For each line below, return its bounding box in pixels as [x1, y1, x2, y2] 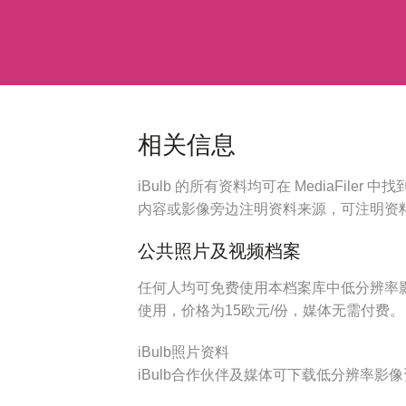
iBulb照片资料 [138, 344, 229, 361]
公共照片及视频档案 [138, 240, 301, 266]
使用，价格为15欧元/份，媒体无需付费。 [138, 303, 404, 319]
